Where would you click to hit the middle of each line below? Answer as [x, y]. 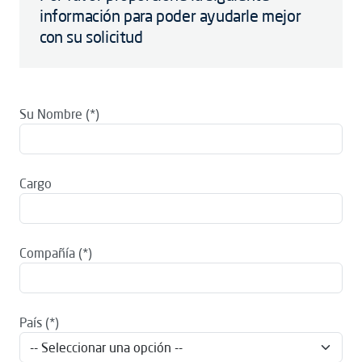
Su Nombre [51, 114]
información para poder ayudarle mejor [170, 16]
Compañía [47, 253]
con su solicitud [91, 37]
